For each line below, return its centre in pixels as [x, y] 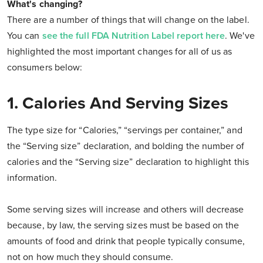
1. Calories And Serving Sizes [118, 104]
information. [32, 178]
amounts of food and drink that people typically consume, [126, 242]
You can [25, 36]
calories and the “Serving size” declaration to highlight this [128, 162]
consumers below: [45, 68]
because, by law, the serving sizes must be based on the [123, 226]
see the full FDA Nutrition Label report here [134, 36]
